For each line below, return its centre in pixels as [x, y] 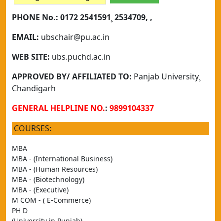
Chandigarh [34, 88]
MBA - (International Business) [62, 159]
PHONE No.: [36, 17]
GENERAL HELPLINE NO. [58, 108]
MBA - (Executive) [40, 190]
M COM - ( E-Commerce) [51, 200]
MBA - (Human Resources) [55, 169]
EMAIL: [26, 37]
